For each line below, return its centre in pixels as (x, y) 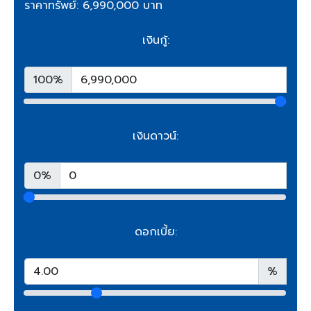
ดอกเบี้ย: (155, 232)
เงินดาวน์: (155, 136)
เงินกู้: (155, 41)
